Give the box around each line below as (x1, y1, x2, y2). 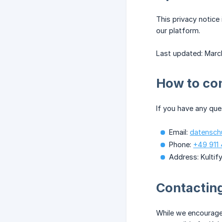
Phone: (169, 140, 193, 149)
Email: (169, 128, 190, 137)
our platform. (156, 26, 200, 35)
